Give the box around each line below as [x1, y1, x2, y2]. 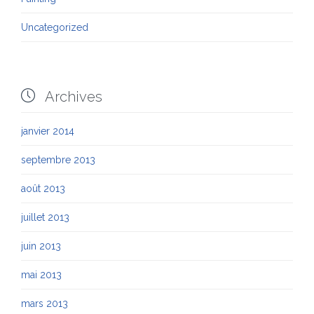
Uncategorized [21, 22, 88, 34]
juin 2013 [21, 240, 61, 252]
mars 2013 [21, 298, 68, 310]
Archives [42, 88, 102, 106]
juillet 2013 [21, 212, 69, 224]
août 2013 [21, 183, 65, 195]
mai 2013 [21, 269, 62, 281]
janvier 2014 [21, 125, 74, 137]
